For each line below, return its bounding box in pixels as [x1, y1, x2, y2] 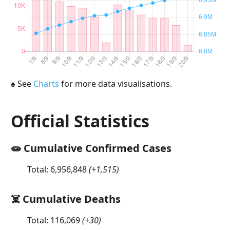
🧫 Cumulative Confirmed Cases [10, 141, 171, 155]
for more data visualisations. [59, 78, 172, 89]
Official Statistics [10, 109, 149, 132]
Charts [33, 78, 59, 89]
